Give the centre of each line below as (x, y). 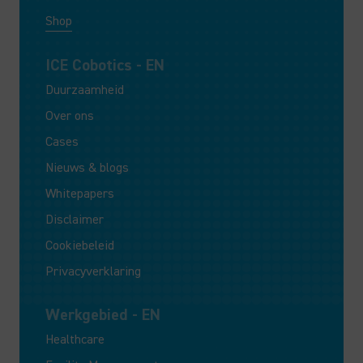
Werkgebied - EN (103, 315)
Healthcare (75, 340)
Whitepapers (80, 194)
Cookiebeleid (80, 246)
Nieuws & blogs (87, 168)
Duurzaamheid (85, 90)
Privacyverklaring (93, 271)
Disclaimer (75, 220)
